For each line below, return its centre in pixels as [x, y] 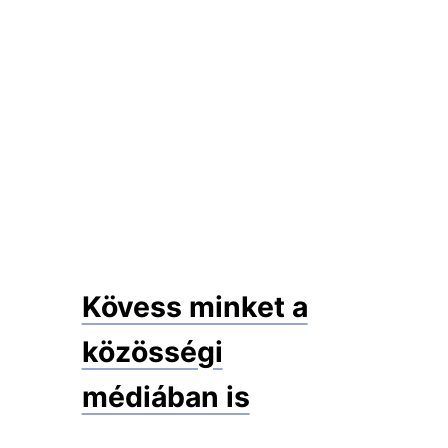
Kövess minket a [194, 306]
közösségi [152, 351]
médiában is [165, 396]
